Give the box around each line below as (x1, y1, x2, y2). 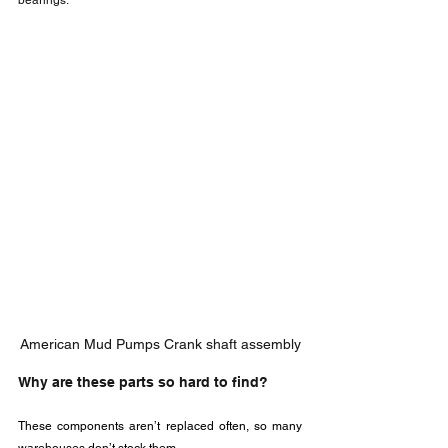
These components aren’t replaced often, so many (18, 419, 302, 433)
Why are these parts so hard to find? (18, 374, 268, 390)
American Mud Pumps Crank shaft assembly (19, 336, 301, 352)
